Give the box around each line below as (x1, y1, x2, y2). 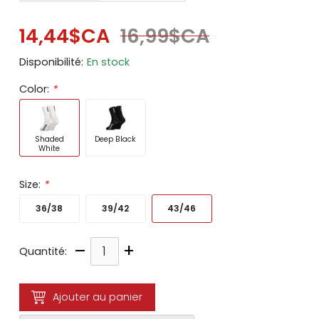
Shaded (34, 133, 64, 145)
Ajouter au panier (53, 289, 143, 304)
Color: (19, 81, 52, 96)
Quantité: (19, 244, 67, 258)
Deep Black (95, 133, 137, 145)
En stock (86, 54, 130, 69)
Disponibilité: (19, 54, 83, 69)
